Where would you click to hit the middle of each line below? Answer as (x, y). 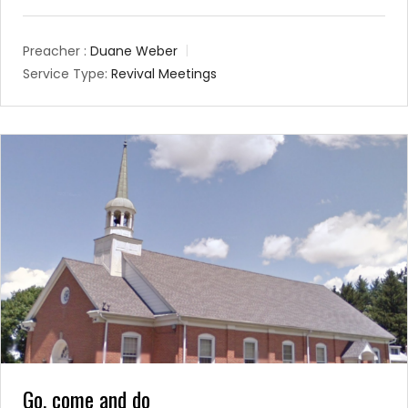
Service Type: (65, 74)
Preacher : (55, 51)
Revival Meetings (164, 74)
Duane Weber (134, 51)
